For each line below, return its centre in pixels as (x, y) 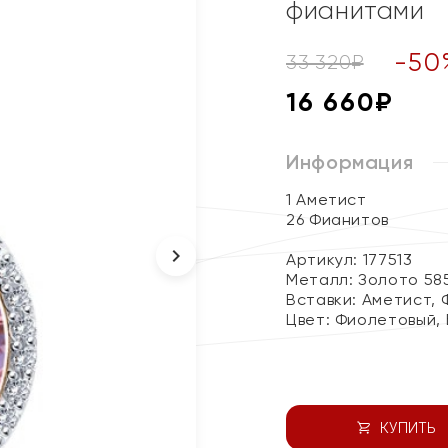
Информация (350, 162)
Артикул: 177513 (349, 259)
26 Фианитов (338, 219)
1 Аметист (326, 199)
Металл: (322, 279)
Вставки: (324, 299)
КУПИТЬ (407, 427)
